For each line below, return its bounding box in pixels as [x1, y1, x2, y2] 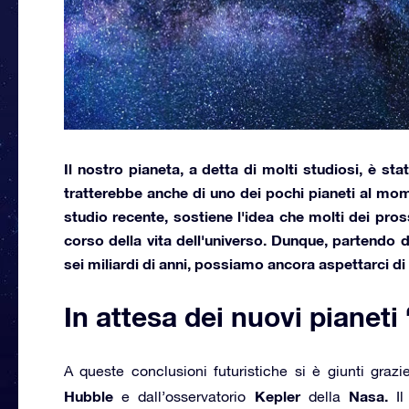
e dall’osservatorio [113, 387, 255, 404]
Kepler [254, 386, 300, 404]
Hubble [64, 386, 113, 404]
